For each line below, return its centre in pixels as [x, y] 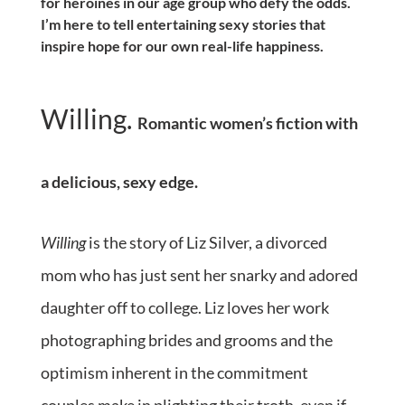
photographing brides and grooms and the [186, 340]
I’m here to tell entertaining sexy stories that [183, 24]
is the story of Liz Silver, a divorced [206, 243]
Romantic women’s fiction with [247, 123]
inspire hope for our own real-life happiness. [182, 46]
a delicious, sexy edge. [119, 182]
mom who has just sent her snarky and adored [199, 275]
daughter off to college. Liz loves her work [184, 308]
